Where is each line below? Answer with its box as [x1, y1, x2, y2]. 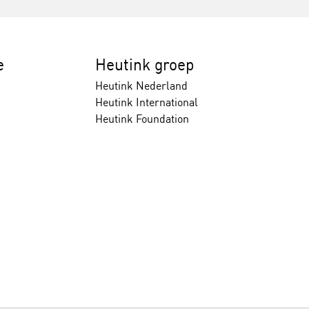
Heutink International [94, 95, 198, 109]
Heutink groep [94, 54, 195, 74]
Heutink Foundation [94, 112, 189, 126]
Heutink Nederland [94, 79, 188, 92]
